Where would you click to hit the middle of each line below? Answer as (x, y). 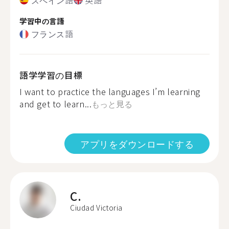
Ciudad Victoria (96, 208)
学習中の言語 (42, 20)
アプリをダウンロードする (137, 144)
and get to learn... (56, 104)
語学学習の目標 (51, 75)
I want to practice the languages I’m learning (110, 91)
